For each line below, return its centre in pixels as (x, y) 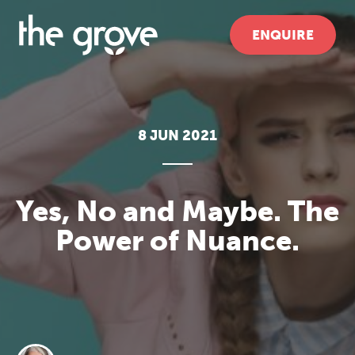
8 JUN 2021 (177, 136)
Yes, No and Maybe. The (177, 211)
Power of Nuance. (177, 240)
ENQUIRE (283, 35)
